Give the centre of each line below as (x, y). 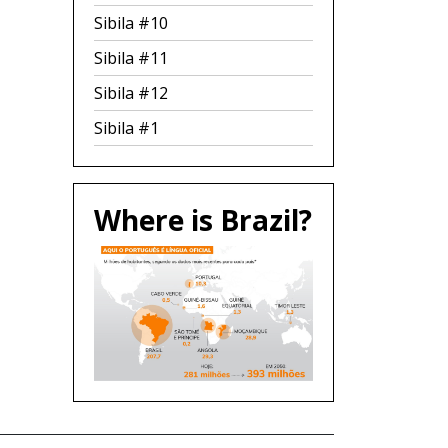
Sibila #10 (131, 23)
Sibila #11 (131, 58)
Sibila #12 (131, 93)
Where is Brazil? (203, 220)
